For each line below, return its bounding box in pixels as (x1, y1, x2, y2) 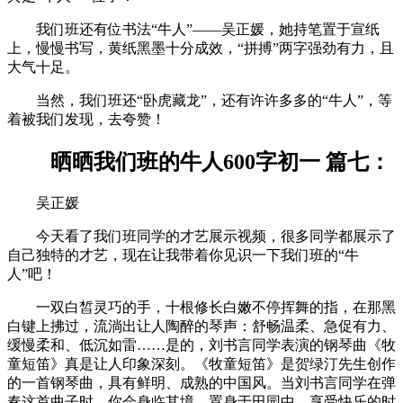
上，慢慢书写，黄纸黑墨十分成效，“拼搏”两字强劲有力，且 (7, 40, 394, 56)
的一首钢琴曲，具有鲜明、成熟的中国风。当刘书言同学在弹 (7, 374, 396, 390)
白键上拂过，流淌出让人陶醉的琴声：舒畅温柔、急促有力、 (7, 318, 396, 334)
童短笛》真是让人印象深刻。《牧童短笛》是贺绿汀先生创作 (7, 355, 396, 372)
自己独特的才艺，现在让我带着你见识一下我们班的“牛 (7, 246, 359, 263)
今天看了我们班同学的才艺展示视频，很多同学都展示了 (7, 228, 396, 244)
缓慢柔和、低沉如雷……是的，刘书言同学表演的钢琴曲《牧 (7, 336, 396, 353)
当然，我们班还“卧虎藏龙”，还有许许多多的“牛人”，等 (7, 92, 392, 108)
